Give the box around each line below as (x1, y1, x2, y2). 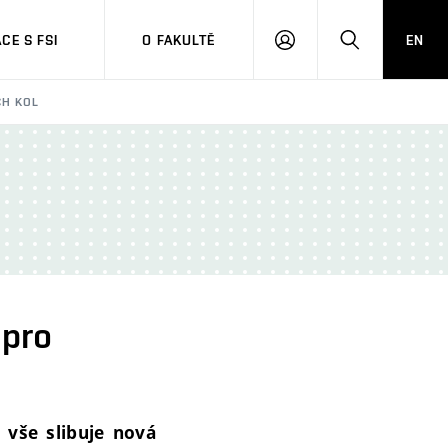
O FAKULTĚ (142, 31, 216, 48)
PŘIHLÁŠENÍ (283, 40, 365, 56)
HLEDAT (348, 40, 401, 56)
